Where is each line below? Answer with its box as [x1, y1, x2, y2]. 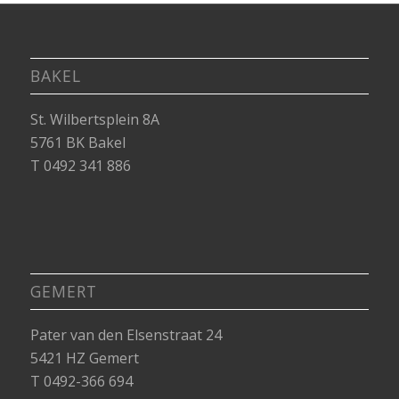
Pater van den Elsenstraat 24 [29, 325, 222, 346]
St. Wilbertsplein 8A [29, 109, 159, 129]
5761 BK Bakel [29, 132, 126, 152]
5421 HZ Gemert [29, 348, 139, 369]
